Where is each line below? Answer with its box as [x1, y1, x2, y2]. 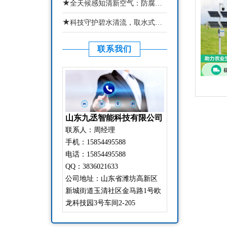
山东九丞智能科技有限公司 [65, 113, 163, 123]
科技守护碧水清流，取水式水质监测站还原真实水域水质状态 [69, 18, 155, 26]
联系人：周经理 [65, 126, 115, 134]
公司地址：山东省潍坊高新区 [65, 175, 158, 183]
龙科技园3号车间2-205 [65, 199, 135, 207]
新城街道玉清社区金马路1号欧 [65, 187, 161, 195]
